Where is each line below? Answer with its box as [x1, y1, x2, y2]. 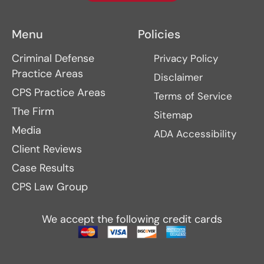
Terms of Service [154, 89, 232, 103]
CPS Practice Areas [12, 85, 105, 100]
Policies [138, 26, 180, 42]
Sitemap [154, 108, 193, 121]
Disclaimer [154, 70, 203, 84]
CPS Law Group [12, 179, 88, 194]
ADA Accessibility [154, 127, 236, 140]
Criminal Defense [12, 51, 94, 65]
